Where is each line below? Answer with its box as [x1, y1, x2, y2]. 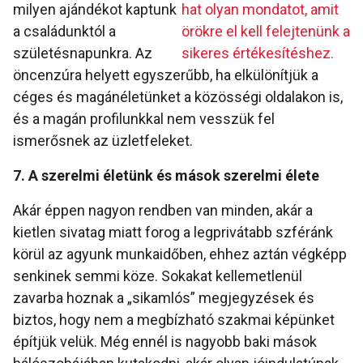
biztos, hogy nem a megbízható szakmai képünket [13, 311, 335, 329]
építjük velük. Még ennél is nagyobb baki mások [13, 333, 317, 351]
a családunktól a [13, 23, 116, 41]
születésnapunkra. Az [13, 45, 152, 62]
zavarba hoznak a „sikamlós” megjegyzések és [13, 289, 314, 307]
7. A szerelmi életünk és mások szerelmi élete [13, 167, 319, 185]
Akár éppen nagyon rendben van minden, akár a [13, 202, 313, 220]
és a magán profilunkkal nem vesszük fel [13, 110, 275, 128]
